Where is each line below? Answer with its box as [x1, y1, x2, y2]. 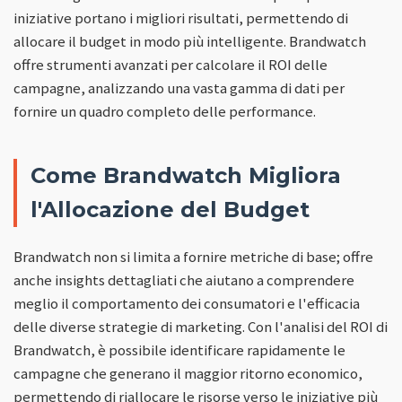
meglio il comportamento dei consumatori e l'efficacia [13, 293, 360, 313]
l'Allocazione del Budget [31, 196, 310, 223]
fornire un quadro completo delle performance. [13, 100, 316, 121]
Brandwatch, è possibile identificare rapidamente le [13, 339, 345, 360]
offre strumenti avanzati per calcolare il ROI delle [13, 54, 328, 74]
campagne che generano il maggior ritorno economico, [13, 363, 363, 383]
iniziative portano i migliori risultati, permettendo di [13, 7, 348, 28]
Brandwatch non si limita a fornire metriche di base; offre [13, 246, 373, 267]
